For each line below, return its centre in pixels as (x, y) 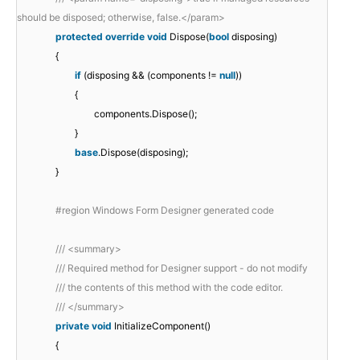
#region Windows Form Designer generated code (165, 211)
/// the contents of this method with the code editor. (169, 288)
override (125, 37)
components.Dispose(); (145, 114)
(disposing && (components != (151, 76)
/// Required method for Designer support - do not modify (182, 268)
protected (79, 37)
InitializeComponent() (162, 326)
